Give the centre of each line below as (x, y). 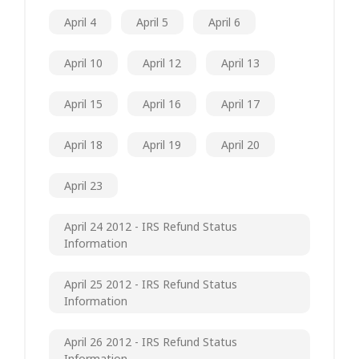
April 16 (162, 103)
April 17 (240, 103)
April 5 (152, 22)
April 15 (83, 103)
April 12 (162, 63)
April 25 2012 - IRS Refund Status (151, 284)
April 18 (83, 144)
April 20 (240, 144)
